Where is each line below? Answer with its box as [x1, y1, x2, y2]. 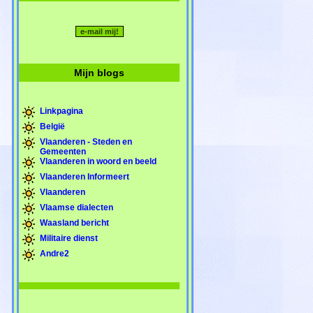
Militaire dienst [40, 233, 98, 243]
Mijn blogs [74, 66, 124, 78]
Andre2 [40, 248, 69, 259]
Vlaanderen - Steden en [40, 136, 132, 147]
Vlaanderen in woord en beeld [40, 156, 156, 166]
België [40, 121, 65, 131]
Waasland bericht [40, 217, 109, 228]
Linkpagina [40, 105, 83, 116]
